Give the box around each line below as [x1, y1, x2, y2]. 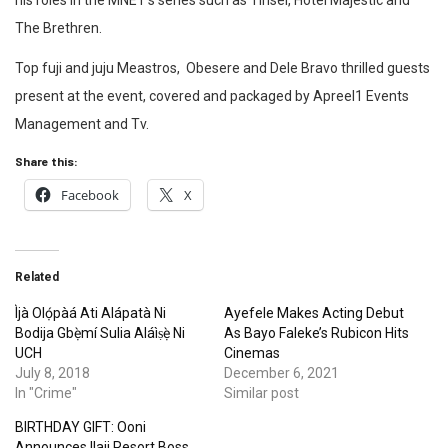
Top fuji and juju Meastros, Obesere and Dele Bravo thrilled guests [15, 60, 430, 77]
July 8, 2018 [15, 365, 90, 382]
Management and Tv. [15, 116, 149, 133]
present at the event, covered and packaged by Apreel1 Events [15, 88, 409, 105]
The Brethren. [15, 20, 102, 37]
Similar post [224, 385, 299, 402]
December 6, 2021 [224, 365, 339, 382]
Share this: [15, 154, 78, 169]
